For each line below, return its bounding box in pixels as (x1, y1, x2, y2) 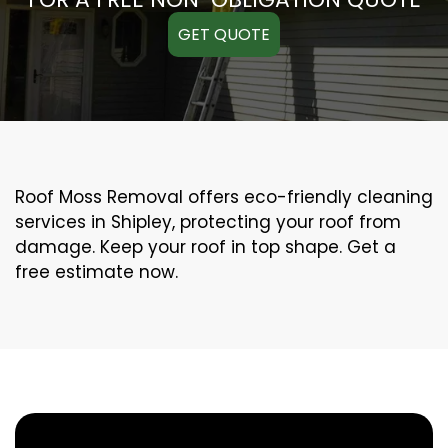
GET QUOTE (178, 22, 270, 46)
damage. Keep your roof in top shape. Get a (15, 234, 396, 259)
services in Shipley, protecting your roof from (15, 209, 401, 234)
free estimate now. (15, 259, 178, 284)
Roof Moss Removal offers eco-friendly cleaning (15, 184, 433, 209)
